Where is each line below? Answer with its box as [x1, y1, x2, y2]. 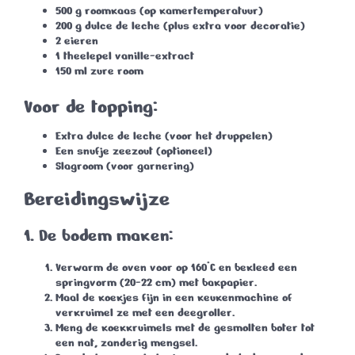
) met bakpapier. [171, 275, 257, 291]
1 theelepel [55, 48, 112, 64]
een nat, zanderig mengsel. [55, 335, 197, 351]
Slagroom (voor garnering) [55, 158, 194, 174]
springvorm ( [55, 275, 124, 291]
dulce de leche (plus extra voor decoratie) [82, 18, 305, 34]
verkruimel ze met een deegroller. [55, 305, 235, 321]
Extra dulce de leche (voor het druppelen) [55, 128, 273, 144]
